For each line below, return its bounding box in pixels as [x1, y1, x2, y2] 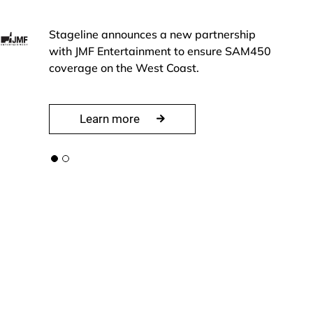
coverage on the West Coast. [49, 60, 200, 75]
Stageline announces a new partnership [49, 27, 256, 41]
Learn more [80, 111, 143, 126]
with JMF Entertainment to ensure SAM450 [49, 43, 272, 58]
